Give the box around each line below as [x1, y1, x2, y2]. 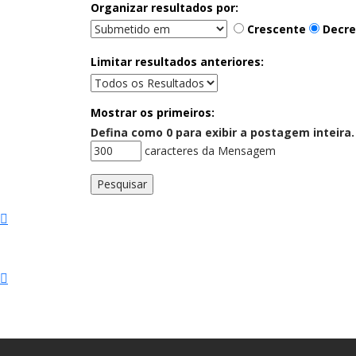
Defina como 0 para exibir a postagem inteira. [91, 124, 354, 140]
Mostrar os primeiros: [91, 104, 215, 120]
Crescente [244, 21, 306, 37]
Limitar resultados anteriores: [91, 53, 264, 69]
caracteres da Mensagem [141, 142, 276, 158]
